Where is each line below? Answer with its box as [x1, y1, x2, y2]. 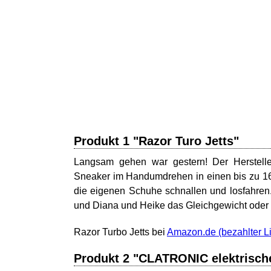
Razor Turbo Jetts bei [74, 227, 167, 237]
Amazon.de [167, 227, 216, 237]
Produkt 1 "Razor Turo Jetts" [74, 134, 239, 148]
